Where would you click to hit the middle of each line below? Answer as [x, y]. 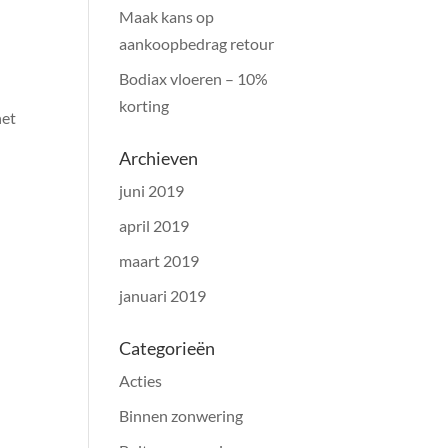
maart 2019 [159, 260]
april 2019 [154, 225]
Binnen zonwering [181, 415]
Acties [141, 380]
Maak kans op [167, 16]
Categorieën [167, 348]
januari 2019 [163, 295]
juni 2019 [152, 190]
